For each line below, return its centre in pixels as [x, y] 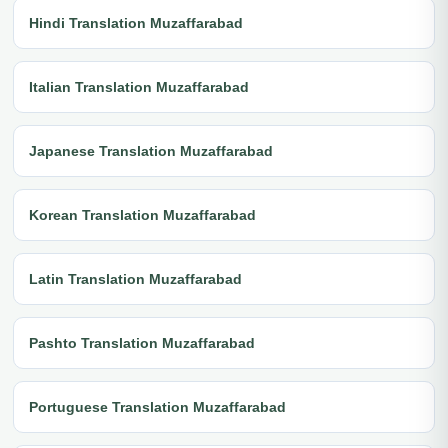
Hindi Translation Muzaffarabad [136, 22]
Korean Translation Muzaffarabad [142, 214]
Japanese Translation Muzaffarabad [151, 150]
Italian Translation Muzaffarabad [139, 86]
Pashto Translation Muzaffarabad [142, 342]
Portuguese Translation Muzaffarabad [157, 406]
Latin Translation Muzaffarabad [135, 278]
